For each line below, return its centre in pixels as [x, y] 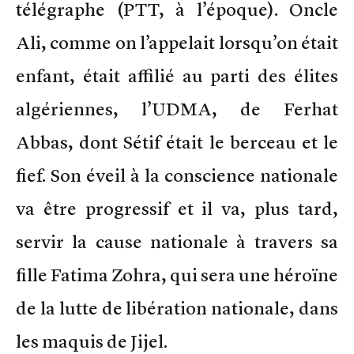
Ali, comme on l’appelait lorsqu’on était [177, 42]
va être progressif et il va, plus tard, [177, 208]
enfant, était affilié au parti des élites [177, 75]
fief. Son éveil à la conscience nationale [177, 175]
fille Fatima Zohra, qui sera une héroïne [177, 275]
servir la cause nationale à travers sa [177, 241]
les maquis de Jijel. [92, 341]
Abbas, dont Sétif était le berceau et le [177, 142]
